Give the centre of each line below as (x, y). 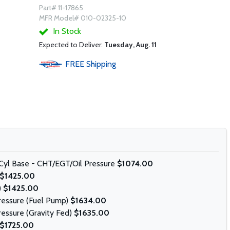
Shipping (101, 64)
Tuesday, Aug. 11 (130, 45)
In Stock (66, 31)
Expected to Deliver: (71, 45)
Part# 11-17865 (61, 8)
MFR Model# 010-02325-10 (82, 18)
